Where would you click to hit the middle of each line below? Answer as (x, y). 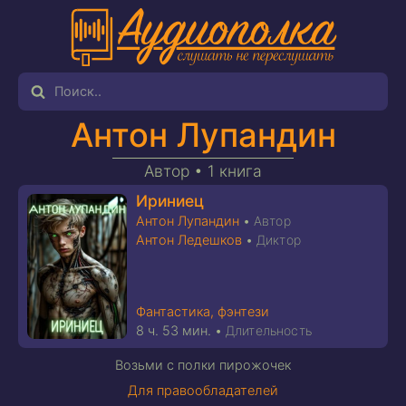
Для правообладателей (203, 391)
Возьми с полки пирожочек (203, 365)
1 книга (235, 171)
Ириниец (170, 201)
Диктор (279, 240)
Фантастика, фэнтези (203, 312)
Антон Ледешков (189, 240)
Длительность (269, 330)
